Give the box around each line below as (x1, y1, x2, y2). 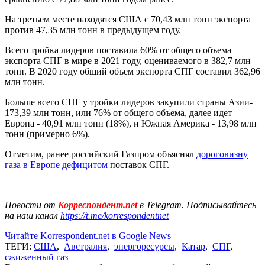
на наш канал (5, 210, 60, 221)
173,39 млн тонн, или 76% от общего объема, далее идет (5, 107, 232, 118)
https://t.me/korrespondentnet (60, 210, 169, 221)
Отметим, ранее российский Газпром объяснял (5, 148, 196, 159)
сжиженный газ (5, 251, 68, 262)
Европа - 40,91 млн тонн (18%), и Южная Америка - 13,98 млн (5, 118, 257, 128)
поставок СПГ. (108, 159, 169, 170)
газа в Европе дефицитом (5, 159, 108, 170)
